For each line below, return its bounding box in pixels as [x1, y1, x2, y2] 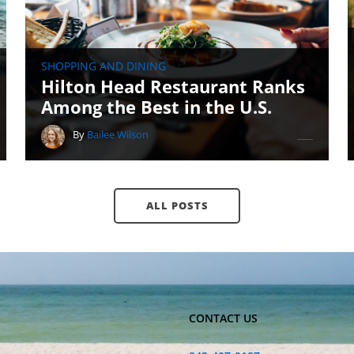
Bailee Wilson [87, 127, 149, 141]
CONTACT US [189, 311, 258, 326]
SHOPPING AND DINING [41, 58, 166, 73]
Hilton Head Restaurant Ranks [41, 74, 305, 98]
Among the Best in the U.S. [41, 95, 272, 119]
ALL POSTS [145, 198, 209, 213]
